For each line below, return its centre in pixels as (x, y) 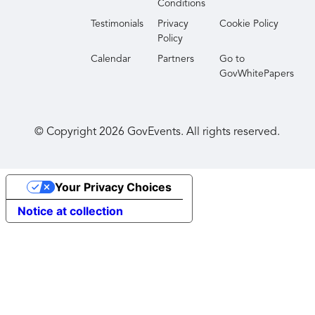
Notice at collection (70, 211)
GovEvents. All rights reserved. (202, 133)
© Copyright (67, 133)
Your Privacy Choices (113, 187)
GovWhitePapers (257, 74)
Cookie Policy (249, 24)
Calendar (111, 59)
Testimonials (117, 24)
